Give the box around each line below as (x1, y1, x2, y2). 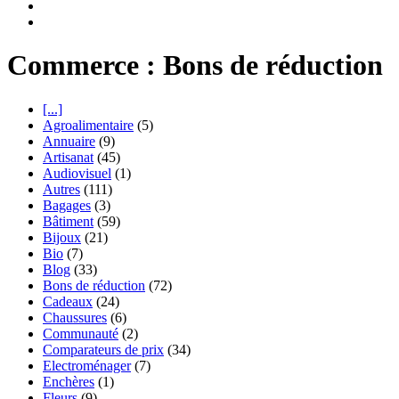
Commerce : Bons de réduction (7, 49, 383, 82)
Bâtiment (43, 213, 94, 229)
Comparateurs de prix (43, 341, 164, 357)
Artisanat (43, 149, 94, 165)
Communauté (43, 325, 118, 341)
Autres (43, 181, 80, 197)
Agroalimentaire (43, 117, 134, 133)
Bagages (43, 197, 91, 213)
